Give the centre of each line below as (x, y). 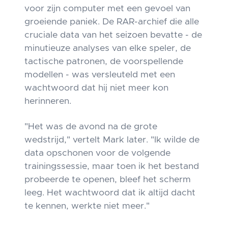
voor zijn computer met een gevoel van (107, 9)
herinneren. (48, 101)
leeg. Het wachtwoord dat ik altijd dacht (110, 193)
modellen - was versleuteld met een (100, 75)
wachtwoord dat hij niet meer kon (96, 88)
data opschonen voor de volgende (97, 153)
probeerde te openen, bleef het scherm (108, 180)
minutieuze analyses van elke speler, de (108, 48)
